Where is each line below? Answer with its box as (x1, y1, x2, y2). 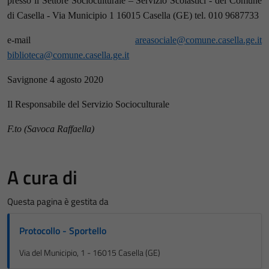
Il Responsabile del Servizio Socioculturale (7, 99, 169, 109)
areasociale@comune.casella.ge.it (135, 35, 262, 45)
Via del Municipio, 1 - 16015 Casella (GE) (19, 246, 160, 259)
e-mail (7, 35, 135, 45)
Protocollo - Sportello (19, 223, 106, 238)
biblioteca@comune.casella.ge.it (7, 50, 129, 60)
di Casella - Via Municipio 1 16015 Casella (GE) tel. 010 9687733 (7, 10, 259, 20)
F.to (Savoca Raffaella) (7, 124, 94, 134)
